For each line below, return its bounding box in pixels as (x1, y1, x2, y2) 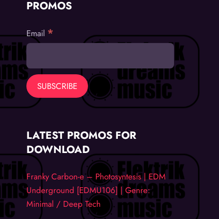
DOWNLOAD (26, 142, 90, 157)
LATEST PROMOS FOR (26, 128, 137, 143)
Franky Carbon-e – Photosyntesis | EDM (26, 170, 166, 182)
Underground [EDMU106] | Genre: (26, 184, 151, 196)
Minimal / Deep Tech (26, 197, 101, 210)
